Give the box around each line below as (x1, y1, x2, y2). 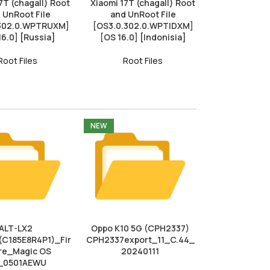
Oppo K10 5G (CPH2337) (91, 222, 189, 234)
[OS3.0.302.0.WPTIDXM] (92, 19, 193, 31)
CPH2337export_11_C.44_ (86, 233, 195, 245)
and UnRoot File (110, 8, 176, 20)
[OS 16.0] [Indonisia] (99, 31, 186, 43)
